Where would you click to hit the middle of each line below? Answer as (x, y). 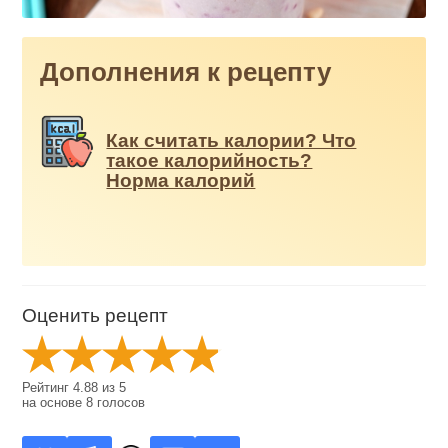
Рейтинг (48, 388)
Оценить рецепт (95, 316)
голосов (119, 403)
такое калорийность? (209, 161)
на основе (54, 403)
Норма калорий (181, 181)
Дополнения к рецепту (186, 72)
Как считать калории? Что (231, 141)
